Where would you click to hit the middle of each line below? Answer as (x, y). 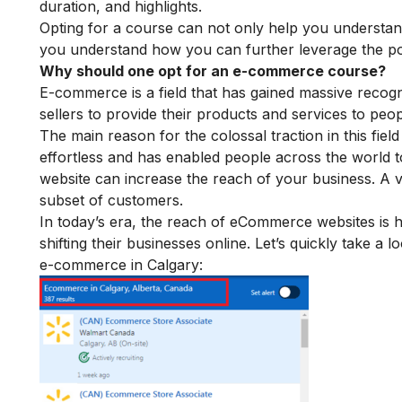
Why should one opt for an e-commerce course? (213, 70)
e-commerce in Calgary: (121, 264)
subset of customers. (114, 200)
